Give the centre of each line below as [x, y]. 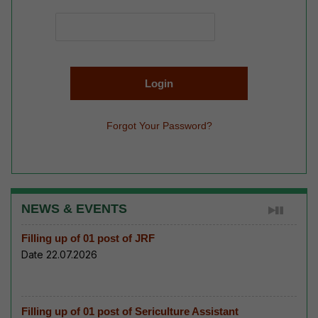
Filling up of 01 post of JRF [88, 238]
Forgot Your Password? [159, 126]
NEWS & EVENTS [74, 209]
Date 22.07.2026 [59, 255]
